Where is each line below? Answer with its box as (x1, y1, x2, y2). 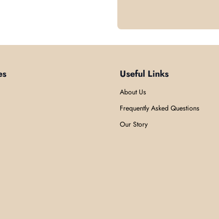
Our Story (120, 119, 148, 129)
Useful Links (120, 67, 169, 80)
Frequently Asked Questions (120, 103, 200, 113)
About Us (120, 87, 147, 97)
